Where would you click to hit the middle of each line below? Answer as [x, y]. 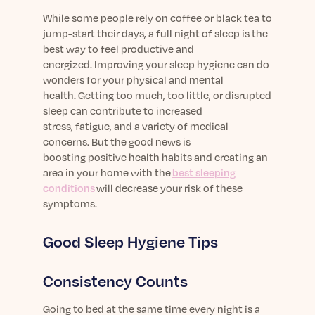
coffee [186, 18]
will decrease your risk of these [168, 188]
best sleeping [204, 172]
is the [253, 33]
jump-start [70, 33]
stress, [59, 126]
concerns [65, 141]
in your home [96, 172]
